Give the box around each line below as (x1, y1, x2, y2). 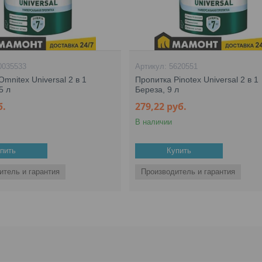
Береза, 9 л (135, 85, 180, 94)
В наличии (135, 118, 173, 126)
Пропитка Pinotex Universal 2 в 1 (135, 75, 259, 84)
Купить (167, 146, 192, 155)
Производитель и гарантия (141, 167, 236, 176)
